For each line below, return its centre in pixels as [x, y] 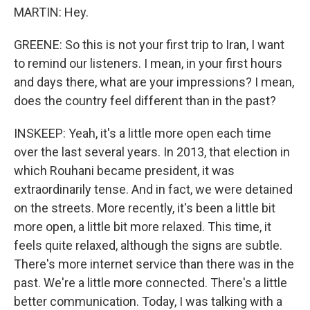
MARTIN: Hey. [51, 12]
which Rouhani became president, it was [124, 171]
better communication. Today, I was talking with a [148, 301]
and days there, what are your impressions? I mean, [154, 82]
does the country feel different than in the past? [145, 101]
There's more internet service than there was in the [154, 264]
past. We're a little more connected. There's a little [151, 283]
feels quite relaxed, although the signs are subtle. [148, 245]
